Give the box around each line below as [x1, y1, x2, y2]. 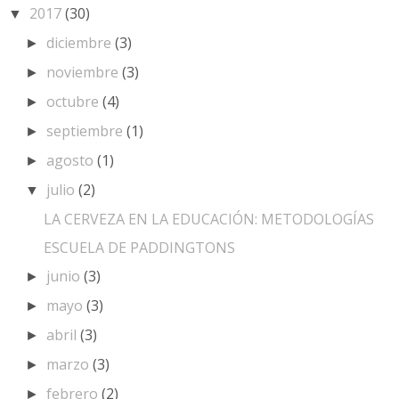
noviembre [46, 62, 123, 83]
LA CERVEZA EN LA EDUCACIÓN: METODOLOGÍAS [43, 209, 374, 230]
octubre [46, 92, 103, 112]
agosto [46, 151, 98, 171]
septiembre [46, 121, 127, 142]
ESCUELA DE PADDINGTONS [43, 238, 235, 258]
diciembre [46, 33, 116, 53]
